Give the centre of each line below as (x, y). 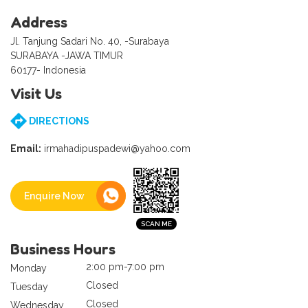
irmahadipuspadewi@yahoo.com (116, 148)
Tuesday (29, 286)
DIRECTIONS (58, 121)
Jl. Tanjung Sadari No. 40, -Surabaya (90, 41)
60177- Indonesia (48, 70)
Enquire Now (54, 196)
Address (39, 22)
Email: (26, 148)
